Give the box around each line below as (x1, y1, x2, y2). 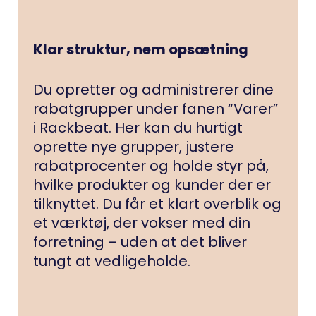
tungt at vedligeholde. (33, 250, 191, 271)
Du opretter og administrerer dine (33, 79, 274, 99)
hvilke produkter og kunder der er (33, 174, 272, 195)
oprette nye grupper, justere (33, 136, 235, 157)
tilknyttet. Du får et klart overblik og (33, 193, 282, 214)
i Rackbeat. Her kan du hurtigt (33, 117, 243, 138)
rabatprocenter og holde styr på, (33, 155, 269, 176)
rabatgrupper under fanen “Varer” (33, 98, 279, 119)
